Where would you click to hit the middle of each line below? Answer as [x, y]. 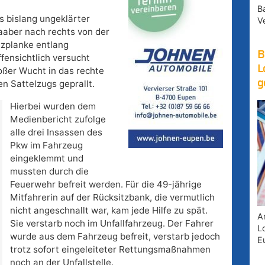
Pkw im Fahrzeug [46, 146]
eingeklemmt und [46, 159]
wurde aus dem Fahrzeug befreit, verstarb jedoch [115, 237]
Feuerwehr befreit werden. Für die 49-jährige [106, 185]
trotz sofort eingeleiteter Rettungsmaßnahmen [110, 250]
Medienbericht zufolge [58, 119]
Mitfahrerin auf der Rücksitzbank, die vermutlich [112, 198]
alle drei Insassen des [56, 132]
